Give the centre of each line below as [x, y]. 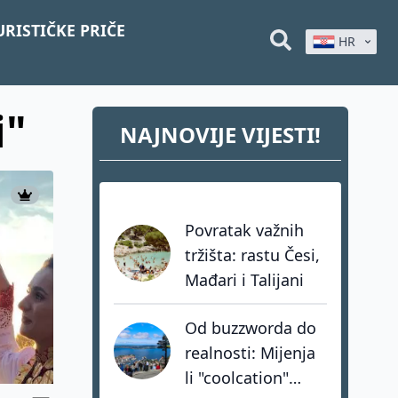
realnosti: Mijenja [250, 353]
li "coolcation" [237, 378]
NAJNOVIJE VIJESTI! [220, 135]
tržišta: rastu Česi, [252, 255]
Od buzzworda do [251, 328]
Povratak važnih [244, 230]
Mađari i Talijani [244, 280]
